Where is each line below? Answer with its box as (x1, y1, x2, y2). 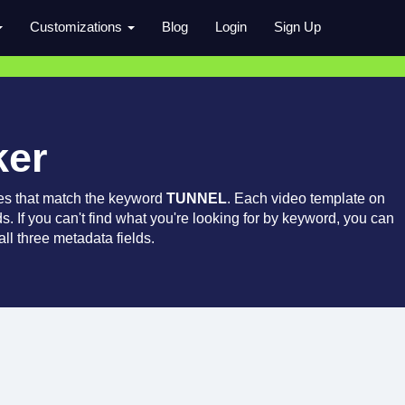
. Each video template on (227, 191, 385, 206)
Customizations (30, 19, 126, 34)
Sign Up (274, 19, 321, 34)
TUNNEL (166, 191, 227, 206)
